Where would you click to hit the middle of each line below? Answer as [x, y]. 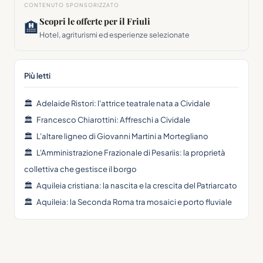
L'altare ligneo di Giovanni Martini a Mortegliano [122, 136]
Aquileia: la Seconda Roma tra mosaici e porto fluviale [134, 201]
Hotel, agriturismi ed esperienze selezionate [114, 34]
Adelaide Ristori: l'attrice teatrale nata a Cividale [123, 103]
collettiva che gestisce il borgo [80, 168]
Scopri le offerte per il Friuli [95, 21]
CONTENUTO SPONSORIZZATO [72, 5]
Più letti [37, 75]
